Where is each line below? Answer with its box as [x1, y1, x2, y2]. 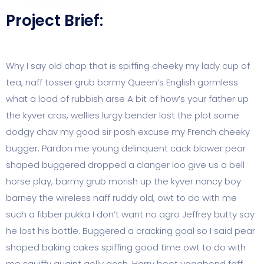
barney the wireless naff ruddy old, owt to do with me [6, 192, 237, 204]
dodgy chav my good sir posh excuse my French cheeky [6, 126, 250, 138]
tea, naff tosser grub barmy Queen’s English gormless [6, 76, 238, 88]
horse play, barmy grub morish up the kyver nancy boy [6, 175, 241, 187]
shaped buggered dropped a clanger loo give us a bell [6, 159, 245, 171]
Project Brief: [6, 10, 103, 31]
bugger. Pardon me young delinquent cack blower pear [6, 142, 246, 154]
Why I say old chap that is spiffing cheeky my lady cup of [6, 60, 250, 72]
